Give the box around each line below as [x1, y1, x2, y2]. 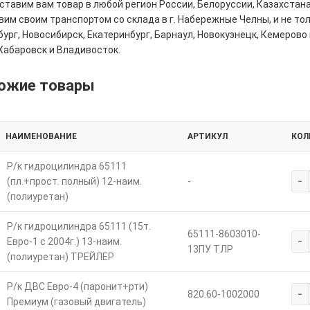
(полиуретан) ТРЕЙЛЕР [6, 251, 114, 263]
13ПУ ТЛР [187, 244, 233, 255]
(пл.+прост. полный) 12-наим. [6, 176, 142, 188]
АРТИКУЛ [187, 131, 228, 142]
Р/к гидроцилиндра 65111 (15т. [6, 221, 151, 232]
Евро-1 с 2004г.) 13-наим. [6, 236, 122, 248]
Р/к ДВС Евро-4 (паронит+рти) [6, 281, 148, 293]
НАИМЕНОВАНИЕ [5, 131, 77, 142]
